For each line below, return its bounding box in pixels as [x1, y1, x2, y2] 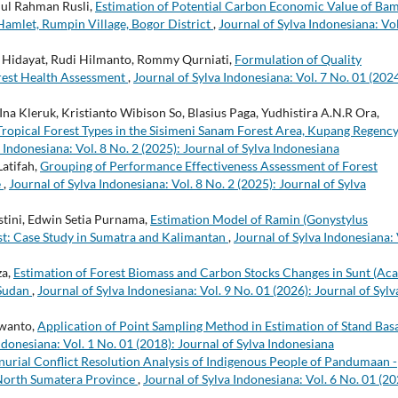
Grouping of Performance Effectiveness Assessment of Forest [40, 157, 378, 173]
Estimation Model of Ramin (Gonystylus [150, 211, 368, 227]
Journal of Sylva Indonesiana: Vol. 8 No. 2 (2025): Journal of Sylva [9, 175, 366, 191]
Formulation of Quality [235, 51, 362, 67]
